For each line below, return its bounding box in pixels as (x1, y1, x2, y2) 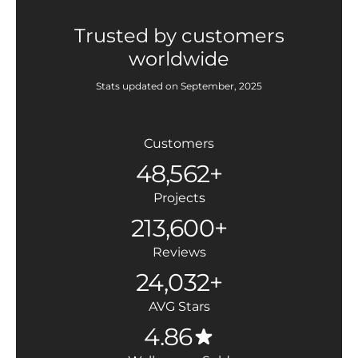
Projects (153, 190, 205, 205)
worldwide (129, 47, 229, 70)
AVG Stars (148, 299, 210, 314)
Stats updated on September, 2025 (96, 80, 262, 92)
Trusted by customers (74, 24, 284, 47)
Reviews (152, 245, 206, 260)
